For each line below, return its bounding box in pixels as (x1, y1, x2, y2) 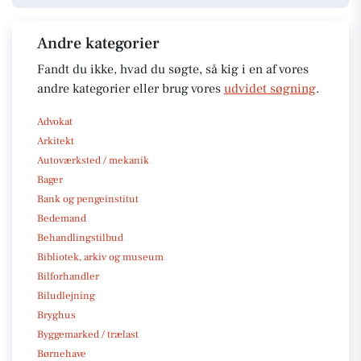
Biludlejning (37, 288, 95, 302)
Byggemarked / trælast (37, 327, 139, 341)
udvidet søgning (224, 80, 316, 97)
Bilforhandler (37, 269, 99, 283)
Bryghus (37, 308, 76, 322)
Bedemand (37, 211, 86, 225)
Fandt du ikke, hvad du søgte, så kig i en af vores (37, 60, 309, 77)
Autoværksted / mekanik (37, 153, 149, 167)
